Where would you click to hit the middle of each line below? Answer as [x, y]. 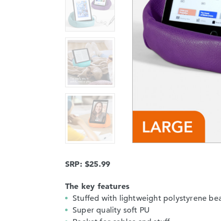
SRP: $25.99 [88, 164]
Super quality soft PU [111, 210]
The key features [97, 186]
